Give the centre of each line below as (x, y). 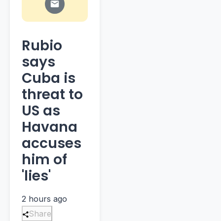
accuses (52, 144)
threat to (52, 95)
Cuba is (49, 78)
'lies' (36, 176)
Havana (50, 127)
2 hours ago (44, 199)
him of (44, 160)
